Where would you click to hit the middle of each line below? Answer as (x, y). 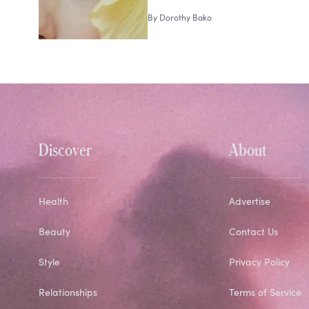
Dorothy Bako (185, 18)
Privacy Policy (259, 262)
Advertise (249, 201)
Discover (65, 150)
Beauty (54, 232)
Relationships (68, 292)
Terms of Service (265, 292)
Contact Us (253, 232)
